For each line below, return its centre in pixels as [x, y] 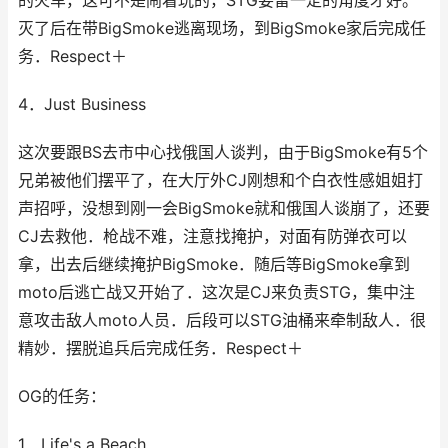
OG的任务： [62, 396]
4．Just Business [82, 104]
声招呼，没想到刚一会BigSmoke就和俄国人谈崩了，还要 [224, 208]
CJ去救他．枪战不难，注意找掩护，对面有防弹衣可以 [212, 236]
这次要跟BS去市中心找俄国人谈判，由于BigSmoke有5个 [223, 152]
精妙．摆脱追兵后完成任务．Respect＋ [160, 348]
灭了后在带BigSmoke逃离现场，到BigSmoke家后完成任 [222, 28]
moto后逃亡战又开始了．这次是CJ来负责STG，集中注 [216, 292]
